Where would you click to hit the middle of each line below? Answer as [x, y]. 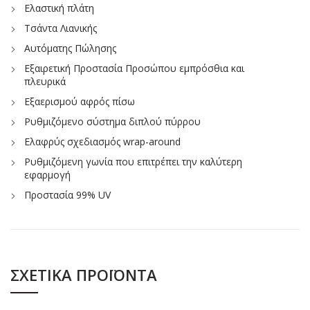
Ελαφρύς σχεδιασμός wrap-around [102, 141]
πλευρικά [45, 81]
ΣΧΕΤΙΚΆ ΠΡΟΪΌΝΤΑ [84, 274]
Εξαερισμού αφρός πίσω [80, 101]
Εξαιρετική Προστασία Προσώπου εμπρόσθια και [134, 68]
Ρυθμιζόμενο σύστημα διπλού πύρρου [112, 121]
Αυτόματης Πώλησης [70, 48]
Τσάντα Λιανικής [61, 28]
